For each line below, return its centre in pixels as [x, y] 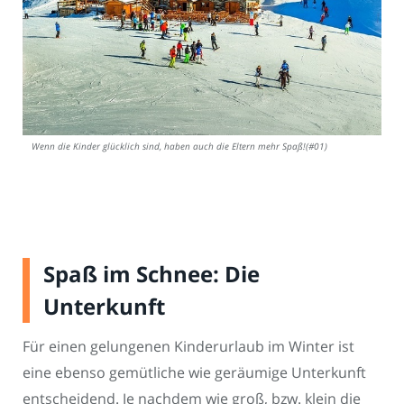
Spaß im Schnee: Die [151, 274]
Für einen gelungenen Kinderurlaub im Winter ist [188, 347]
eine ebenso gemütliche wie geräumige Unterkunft [194, 373]
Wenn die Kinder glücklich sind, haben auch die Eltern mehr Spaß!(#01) [179, 147]
